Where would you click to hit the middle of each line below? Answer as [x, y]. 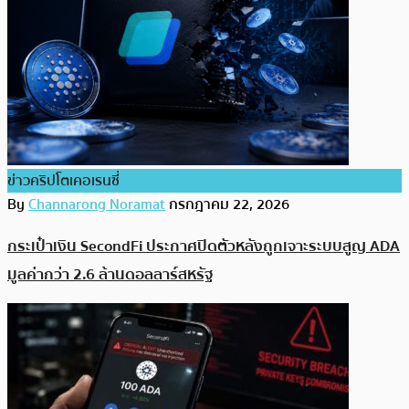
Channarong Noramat [97, 204]
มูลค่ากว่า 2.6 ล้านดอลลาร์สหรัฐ [110, 275]
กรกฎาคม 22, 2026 [229, 204]
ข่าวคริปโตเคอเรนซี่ [63, 180]
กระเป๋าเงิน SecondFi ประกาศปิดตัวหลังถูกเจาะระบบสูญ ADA [204, 246]
